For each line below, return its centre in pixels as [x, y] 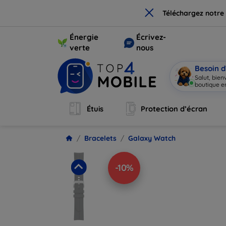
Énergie [84, 37]
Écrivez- [151, 37]
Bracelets [100, 138]
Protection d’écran [174, 109]
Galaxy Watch [152, 138]
